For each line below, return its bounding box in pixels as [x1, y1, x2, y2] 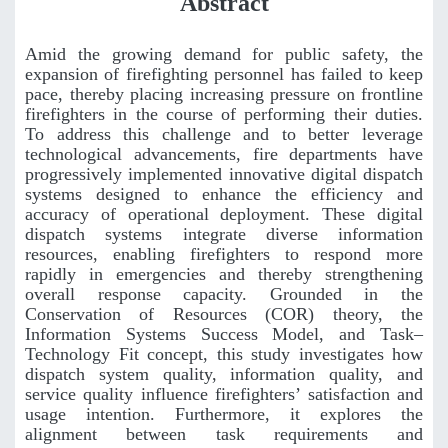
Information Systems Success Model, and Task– [25, 324, 423, 345]
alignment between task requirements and [25, 424, 423, 445]
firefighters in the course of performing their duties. [25, 104, 423, 125]
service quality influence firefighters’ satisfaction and [25, 384, 423, 405]
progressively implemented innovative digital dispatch [25, 164, 423, 185]
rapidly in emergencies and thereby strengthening [25, 264, 423, 285]
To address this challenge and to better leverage [25, 124, 423, 145]
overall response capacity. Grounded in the [25, 284, 423, 305]
